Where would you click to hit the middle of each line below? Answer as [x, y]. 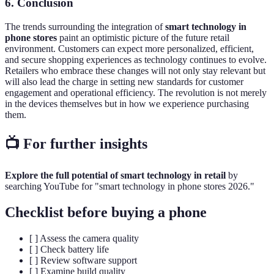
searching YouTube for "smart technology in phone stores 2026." [130, 186]
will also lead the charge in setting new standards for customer [124, 82]
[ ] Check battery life [69, 249]
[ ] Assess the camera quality [84, 238]
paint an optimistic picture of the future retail [143, 38]
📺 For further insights [76, 143]
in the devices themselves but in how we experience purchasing [127, 104]
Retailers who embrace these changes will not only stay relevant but [135, 71]
